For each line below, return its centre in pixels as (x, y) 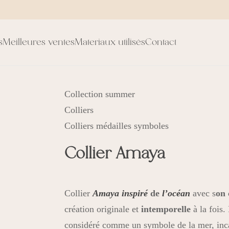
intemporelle (166, 209)
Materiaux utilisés (110, 42)
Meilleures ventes (39, 42)
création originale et (102, 209)
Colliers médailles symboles (116, 126)
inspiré (134, 193)
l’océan (176, 193)
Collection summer (99, 94)
